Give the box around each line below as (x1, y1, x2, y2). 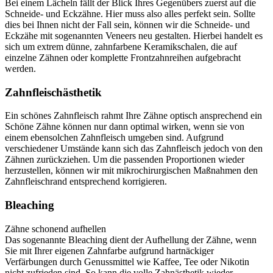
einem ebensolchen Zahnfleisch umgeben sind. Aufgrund (5, 132, 224, 143)
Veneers (105, 30, 136, 41)
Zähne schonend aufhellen (5, 223, 106, 234)
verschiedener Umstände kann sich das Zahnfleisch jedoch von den (5, 143, 263, 154)
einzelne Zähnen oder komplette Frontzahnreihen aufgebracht (5, 52, 241, 63)
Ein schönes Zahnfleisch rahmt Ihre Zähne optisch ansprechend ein (5, 110, 262, 121)
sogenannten (55, 30, 103, 41)
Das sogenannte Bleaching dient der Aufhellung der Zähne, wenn (5, 234, 257, 245)
